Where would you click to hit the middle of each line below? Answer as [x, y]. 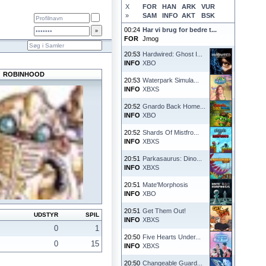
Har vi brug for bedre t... [180, 30]
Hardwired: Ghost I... [172, 54]
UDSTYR [46, 215]
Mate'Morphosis [165, 185]
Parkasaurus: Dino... [172, 159]
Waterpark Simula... [171, 80]
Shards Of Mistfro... [171, 132]
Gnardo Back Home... [174, 106]
